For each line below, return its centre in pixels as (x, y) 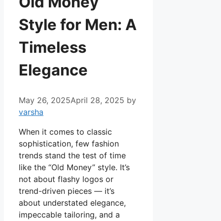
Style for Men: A (78, 25)
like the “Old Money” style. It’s (74, 167)
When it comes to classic (65, 131)
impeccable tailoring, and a (69, 214)
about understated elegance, (72, 203)
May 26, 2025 (45, 100)
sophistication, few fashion (69, 143)
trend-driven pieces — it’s (67, 191)
